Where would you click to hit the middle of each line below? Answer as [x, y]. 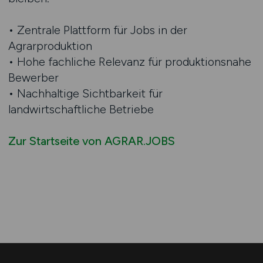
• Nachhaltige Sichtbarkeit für [85, 93]
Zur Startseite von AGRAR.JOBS [91, 141]
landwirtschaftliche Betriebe [81, 109]
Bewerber [33, 77]
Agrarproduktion [50, 46]
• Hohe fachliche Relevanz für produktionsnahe [129, 62]
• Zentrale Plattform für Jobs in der [97, 30]
